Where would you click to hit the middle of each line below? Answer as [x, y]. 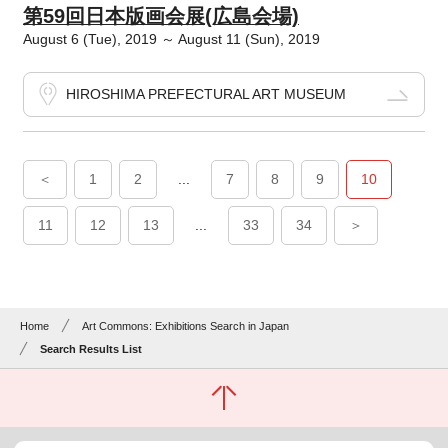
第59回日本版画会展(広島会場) [160, 16]
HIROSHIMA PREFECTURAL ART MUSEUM [205, 94]
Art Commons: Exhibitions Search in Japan [186, 326]
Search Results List [91, 349]
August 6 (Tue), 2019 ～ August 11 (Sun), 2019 [171, 39]
